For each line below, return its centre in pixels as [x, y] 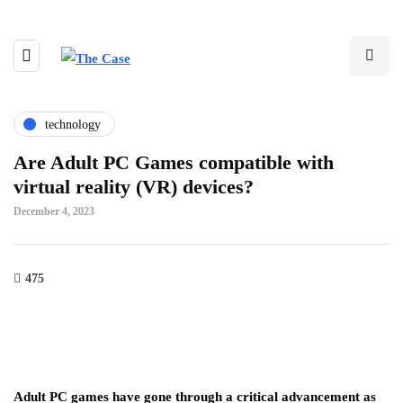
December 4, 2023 [54, 211]
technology [73, 124]
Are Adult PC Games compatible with [174, 162]
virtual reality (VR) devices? [134, 187]
